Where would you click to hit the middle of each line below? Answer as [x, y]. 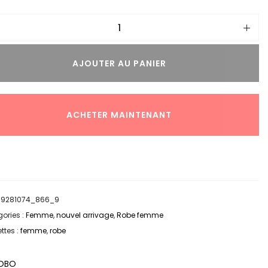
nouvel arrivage [85, 215]
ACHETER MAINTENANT [119, 115]
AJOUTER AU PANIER [119, 63]
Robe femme [140, 215]
